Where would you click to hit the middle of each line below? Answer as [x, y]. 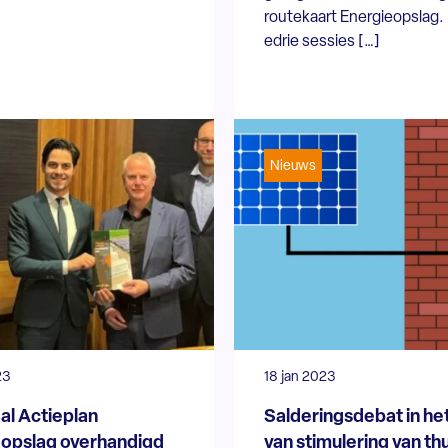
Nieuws [292, 166]
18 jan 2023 [299, 377]
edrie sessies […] [321, 41]
